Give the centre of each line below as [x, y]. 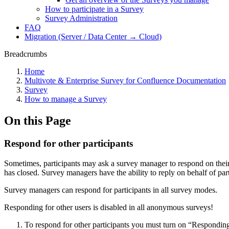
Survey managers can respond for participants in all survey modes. [111, 190]
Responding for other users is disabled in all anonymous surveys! [109, 207]
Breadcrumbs [26, 54]
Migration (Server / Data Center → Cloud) [93, 37]
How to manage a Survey [66, 99]
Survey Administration [81, 18]
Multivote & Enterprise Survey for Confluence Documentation [125, 81]
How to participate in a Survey [94, 9]
